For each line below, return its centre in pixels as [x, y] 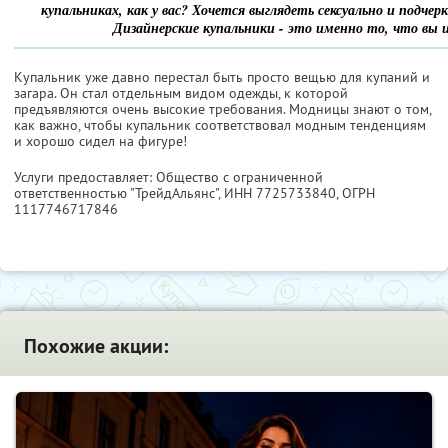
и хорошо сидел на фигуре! [100, 140]
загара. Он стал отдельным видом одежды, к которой [181, 92]
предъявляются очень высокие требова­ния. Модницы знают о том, [222, 108]
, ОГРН [355, 192]
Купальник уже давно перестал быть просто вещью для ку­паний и [222, 76]
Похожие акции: [96, 345]
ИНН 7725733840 [280, 192]
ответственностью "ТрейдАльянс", [119, 192]
